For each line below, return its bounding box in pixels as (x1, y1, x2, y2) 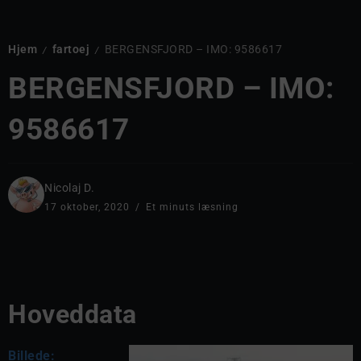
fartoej (52, 42, 89, 56)
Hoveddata (8, 298, 137, 330)
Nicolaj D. (44, 180, 94, 194)
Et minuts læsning (143, 201, 239, 213)
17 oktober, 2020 (44, 201, 133, 213)
